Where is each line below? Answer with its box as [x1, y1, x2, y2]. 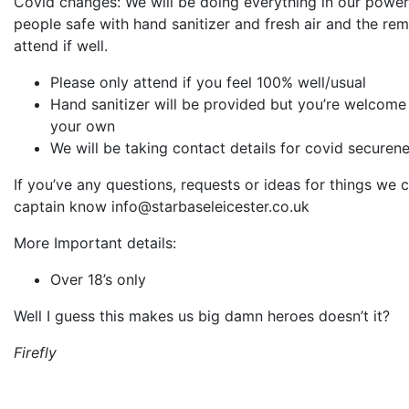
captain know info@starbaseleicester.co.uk [14, 197, 309, 216]
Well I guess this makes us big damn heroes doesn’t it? [14, 307, 390, 326]
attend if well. [14, 37, 117, 56]
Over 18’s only [50, 270, 146, 289]
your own [50, 117, 115, 136]
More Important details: [14, 234, 176, 253]
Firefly [14, 343, 57, 362]
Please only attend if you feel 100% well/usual [50, 73, 371, 92]
